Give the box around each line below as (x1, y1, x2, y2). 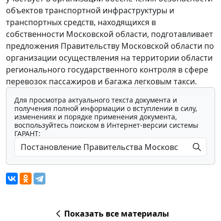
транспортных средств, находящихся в (6, 17, 156, 28)
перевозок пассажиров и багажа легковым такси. (6, 76, 197, 87)
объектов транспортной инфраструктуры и (6, 5, 174, 16)
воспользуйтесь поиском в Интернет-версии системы (14, 120, 198, 130)
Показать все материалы (64, 208, 169, 220)
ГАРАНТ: (14, 129, 40, 139)
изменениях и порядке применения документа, (14, 112, 177, 122)
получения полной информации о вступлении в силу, (14, 104, 197, 113)
